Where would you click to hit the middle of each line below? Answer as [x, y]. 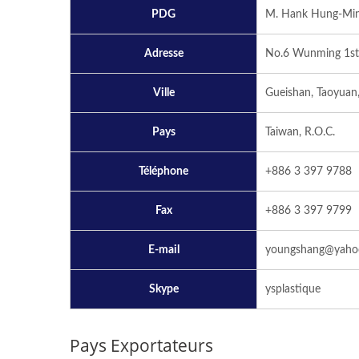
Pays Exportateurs [141, 345]
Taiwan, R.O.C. [300, 132]
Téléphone [163, 171]
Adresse [163, 53]
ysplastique [293, 289]
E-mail [163, 250]
